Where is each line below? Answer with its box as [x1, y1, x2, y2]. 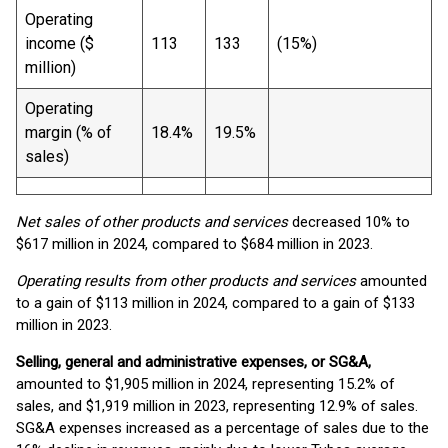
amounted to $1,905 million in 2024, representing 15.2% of [16, 375, 395, 393]
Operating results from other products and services [16, 272, 356, 290]
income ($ [25, 34, 94, 53]
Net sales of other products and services [16, 213, 288, 231]
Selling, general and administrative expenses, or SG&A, [16, 353, 371, 371]
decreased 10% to [288, 213, 410, 231]
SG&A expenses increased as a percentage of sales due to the [16, 419, 429, 437]
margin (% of [25, 123, 112, 142]
